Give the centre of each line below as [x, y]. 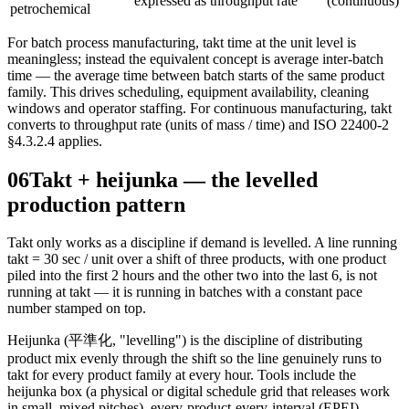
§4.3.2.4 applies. [55, 141]
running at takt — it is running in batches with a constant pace [185, 292]
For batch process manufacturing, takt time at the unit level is [182, 42]
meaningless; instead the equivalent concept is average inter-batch [195, 58]
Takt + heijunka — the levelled [173, 179]
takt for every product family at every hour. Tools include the [182, 375]
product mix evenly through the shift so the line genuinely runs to [194, 359]
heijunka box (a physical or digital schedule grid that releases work [199, 392]
